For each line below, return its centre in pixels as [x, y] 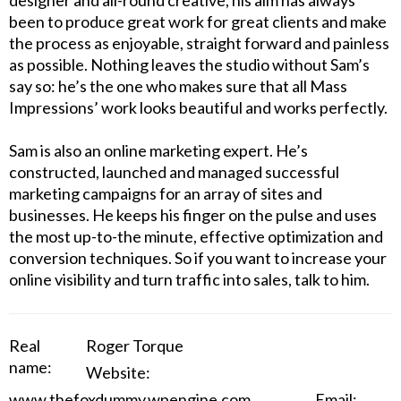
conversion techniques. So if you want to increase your [198, 258]
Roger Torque [134, 346]
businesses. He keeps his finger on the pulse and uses [193, 215]
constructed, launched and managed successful [174, 172]
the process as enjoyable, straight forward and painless [199, 43]
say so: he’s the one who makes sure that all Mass [178, 86]
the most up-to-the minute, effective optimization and [196, 236]
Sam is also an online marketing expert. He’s [158, 150]
